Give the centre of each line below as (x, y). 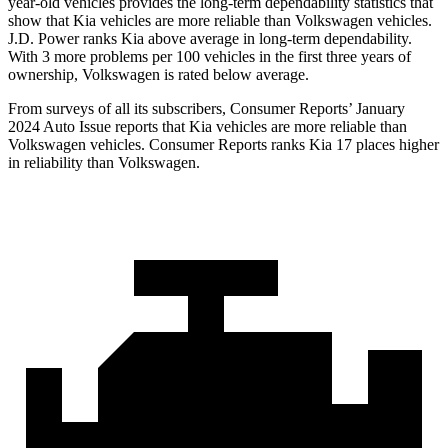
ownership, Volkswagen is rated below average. (158, 75)
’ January (376, 109)
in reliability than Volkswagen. (104, 163)
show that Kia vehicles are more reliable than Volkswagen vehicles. (220, 21)
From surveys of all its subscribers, (119, 109)
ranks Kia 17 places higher (353, 145)
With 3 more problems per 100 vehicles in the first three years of (209, 57)
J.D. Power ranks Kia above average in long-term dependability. (210, 39)
